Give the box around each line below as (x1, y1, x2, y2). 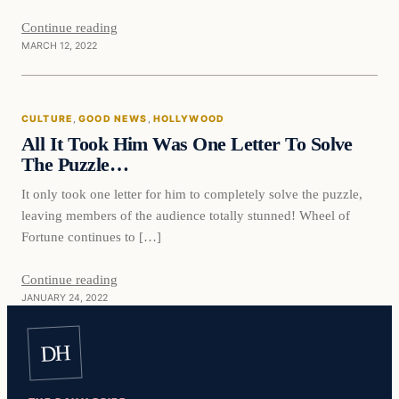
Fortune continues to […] (21, 229, 161, 245)
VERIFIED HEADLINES (44, 126, 153, 136)
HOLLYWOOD (152, 113, 225, 126)
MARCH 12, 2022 (21, 40, 97, 53)
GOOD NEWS (78, 113, 148, 126)
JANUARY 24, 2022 (21, 292, 108, 305)
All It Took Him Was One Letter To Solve (21, 134, 353, 156)
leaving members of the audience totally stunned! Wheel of (21, 208, 350, 224)
